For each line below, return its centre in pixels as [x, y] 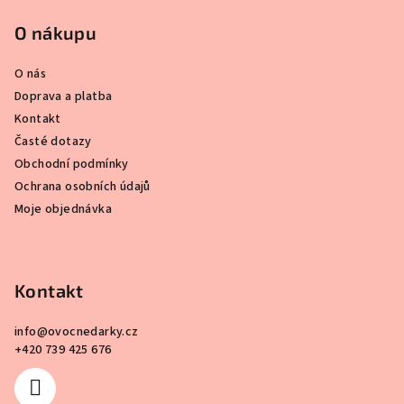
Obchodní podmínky [72, 164]
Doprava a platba [64, 96]
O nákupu [56, 32]
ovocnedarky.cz [93, 331]
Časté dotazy [53, 141]
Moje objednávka [63, 209]
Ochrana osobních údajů [83, 186]
